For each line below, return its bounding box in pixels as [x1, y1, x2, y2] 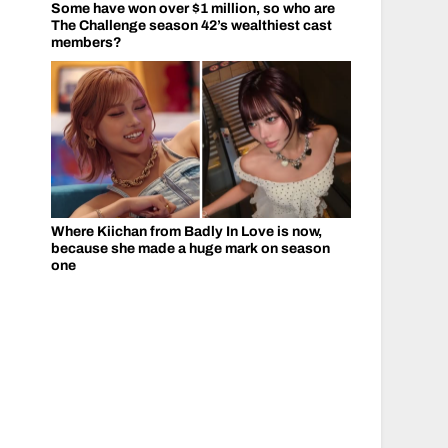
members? [50, 34, 122, 50]
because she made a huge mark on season [50, 241, 330, 256]
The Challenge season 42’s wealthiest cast [50, 17, 332, 33]
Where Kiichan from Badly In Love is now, [50, 224, 322, 239]
